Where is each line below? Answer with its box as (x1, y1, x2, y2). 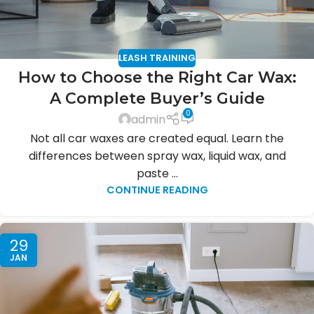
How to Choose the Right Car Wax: (18, 67, 296, 87)
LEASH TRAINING (118, 51, 196, 64)
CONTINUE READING (106, 182, 208, 197)
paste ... (136, 165, 178, 182)
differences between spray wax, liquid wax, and (28, 147, 286, 164)
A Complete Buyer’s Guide (49, 88, 265, 108)
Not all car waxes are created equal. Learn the (30, 130, 284, 146)
